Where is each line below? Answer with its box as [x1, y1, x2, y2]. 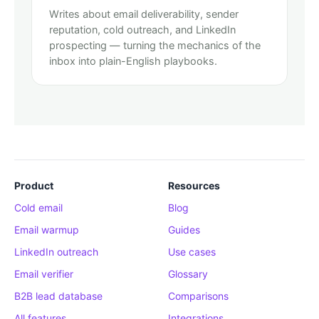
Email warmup [14, 224, 79, 236]
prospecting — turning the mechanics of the [49, 39, 261, 52]
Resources [168, 179, 220, 192]
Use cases [168, 246, 216, 258]
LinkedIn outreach [14, 246, 98, 258]
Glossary [168, 268, 208, 280]
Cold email [14, 202, 63, 214]
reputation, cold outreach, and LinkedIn [49, 23, 236, 36]
